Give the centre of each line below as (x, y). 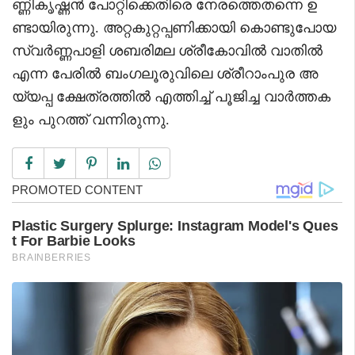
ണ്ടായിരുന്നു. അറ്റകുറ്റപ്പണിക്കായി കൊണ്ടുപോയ (174, 27)
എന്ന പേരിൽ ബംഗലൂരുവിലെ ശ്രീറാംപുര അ (165, 73)
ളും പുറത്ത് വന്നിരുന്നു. (91, 119)
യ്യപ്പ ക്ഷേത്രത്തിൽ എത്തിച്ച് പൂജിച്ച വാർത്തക (171, 96)
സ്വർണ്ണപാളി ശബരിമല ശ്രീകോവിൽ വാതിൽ (167, 50)
